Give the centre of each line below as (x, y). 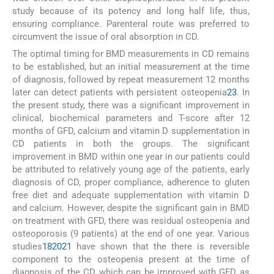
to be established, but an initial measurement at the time (131, 67)
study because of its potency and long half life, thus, (131, 11)
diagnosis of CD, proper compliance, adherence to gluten (131, 183)
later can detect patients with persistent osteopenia (120, 93)
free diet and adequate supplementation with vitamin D (131, 195)
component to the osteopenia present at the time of (131, 260)
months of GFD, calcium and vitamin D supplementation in (131, 131)
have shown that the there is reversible (161, 247)
